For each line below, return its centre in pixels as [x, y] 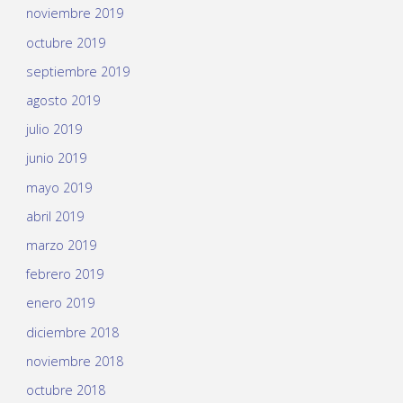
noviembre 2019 [74, 13]
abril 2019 [54, 216]
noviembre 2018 [74, 361]
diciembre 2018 [72, 332]
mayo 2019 [58, 187]
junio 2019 [56, 158]
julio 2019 [54, 130]
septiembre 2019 [77, 71]
